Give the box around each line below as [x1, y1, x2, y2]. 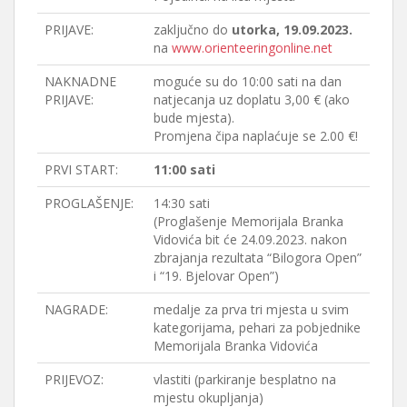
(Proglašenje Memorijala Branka [154, 212, 343, 230]
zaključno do [154, 20, 232, 38]
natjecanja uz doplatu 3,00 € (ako [154, 90, 350, 108]
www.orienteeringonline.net [172, 38, 333, 56]
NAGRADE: [45, 300, 108, 318]
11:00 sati [154, 160, 215, 178]
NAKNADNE [45, 72, 116, 90]
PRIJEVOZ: [45, 370, 104, 388]
